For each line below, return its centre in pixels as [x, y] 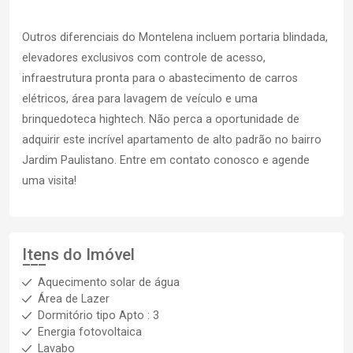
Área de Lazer [74, 299]
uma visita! [49, 181]
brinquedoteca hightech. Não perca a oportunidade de [161, 119]
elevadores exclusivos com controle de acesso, [144, 58]
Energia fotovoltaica [90, 332]
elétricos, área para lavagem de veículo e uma [140, 99]
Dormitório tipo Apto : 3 [98, 316]
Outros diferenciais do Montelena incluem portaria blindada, [175, 37]
